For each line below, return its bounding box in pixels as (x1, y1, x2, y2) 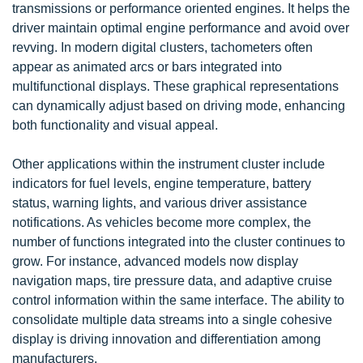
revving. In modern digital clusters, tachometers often (12, 40, 313, 54)
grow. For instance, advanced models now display (12, 254, 298, 268)
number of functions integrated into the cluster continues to (12, 234, 345, 249)
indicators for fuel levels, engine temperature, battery (12, 176, 311, 190)
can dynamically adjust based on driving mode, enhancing (12, 98, 345, 113)
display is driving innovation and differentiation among (12, 331, 321, 346)
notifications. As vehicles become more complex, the (12, 215, 311, 229)
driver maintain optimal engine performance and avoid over (12, 20, 349, 35)
